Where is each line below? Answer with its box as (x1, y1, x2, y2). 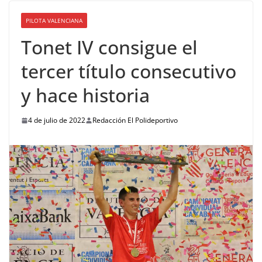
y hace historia (21, 82, 150, 108)
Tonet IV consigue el (21, 35, 198, 60)
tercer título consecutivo (21, 58, 236, 84)
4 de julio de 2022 (28, 115, 85, 126)
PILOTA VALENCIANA (26, 16, 82, 25)
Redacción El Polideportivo (92, 115, 178, 126)
